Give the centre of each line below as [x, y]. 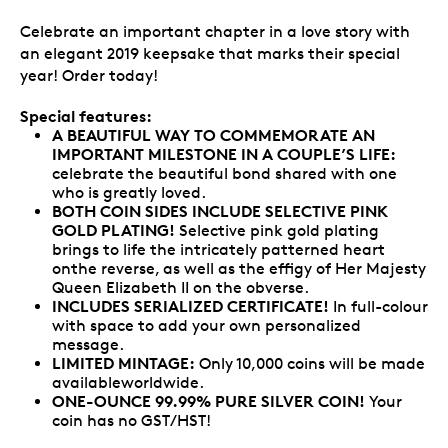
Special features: [86, 115]
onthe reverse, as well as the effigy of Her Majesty [239, 268]
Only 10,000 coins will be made [310, 363]
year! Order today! [89, 75]
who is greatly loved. [129, 192]
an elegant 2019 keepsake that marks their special [210, 53]
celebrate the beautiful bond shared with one [224, 173]
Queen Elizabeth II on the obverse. [180, 287]
